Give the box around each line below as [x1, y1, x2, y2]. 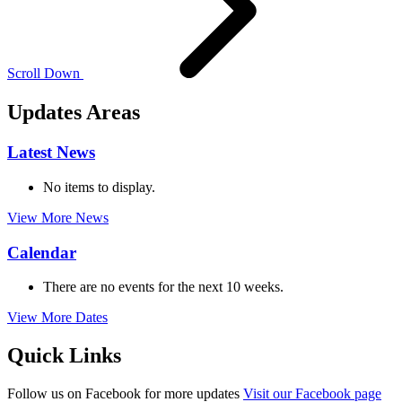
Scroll [7, 65, 40, 81]
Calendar [7, 242, 76, 262]
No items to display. [43, 179, 155, 195]
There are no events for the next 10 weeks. [43, 279, 284, 295]
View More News [7, 209, 109, 225]
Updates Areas [7, 100, 140, 125]
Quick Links [7, 344, 121, 368]
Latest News [7, 143, 95, 162]
